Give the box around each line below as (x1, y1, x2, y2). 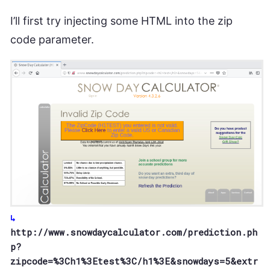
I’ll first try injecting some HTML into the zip (10, 14, 233, 28)
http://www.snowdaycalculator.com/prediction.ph (10, 225, 257, 238)
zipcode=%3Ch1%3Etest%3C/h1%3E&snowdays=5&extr (10, 254, 258, 267)
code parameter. (10, 33, 94, 46)
